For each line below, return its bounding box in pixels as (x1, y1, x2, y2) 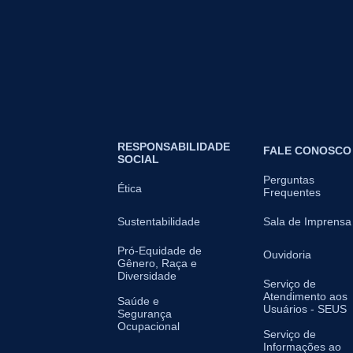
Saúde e (117, 295, 159, 308)
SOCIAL (117, 153, 159, 166)
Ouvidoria (263, 248, 311, 262)
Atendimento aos (263, 290, 347, 303)
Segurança (117, 307, 172, 321)
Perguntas (263, 173, 314, 187)
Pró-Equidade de (117, 244, 202, 258)
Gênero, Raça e (117, 257, 197, 270)
